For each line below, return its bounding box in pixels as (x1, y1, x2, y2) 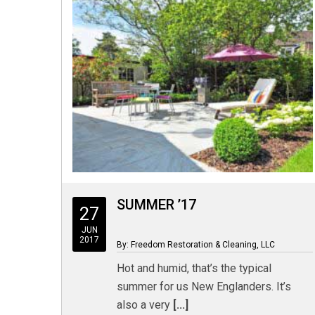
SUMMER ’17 (117, 196, 197, 213)
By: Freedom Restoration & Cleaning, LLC (117, 240, 276, 250)
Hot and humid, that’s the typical (117, 262, 272, 275)
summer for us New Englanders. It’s (117, 280, 292, 293)
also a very (117, 298, 171, 311)
